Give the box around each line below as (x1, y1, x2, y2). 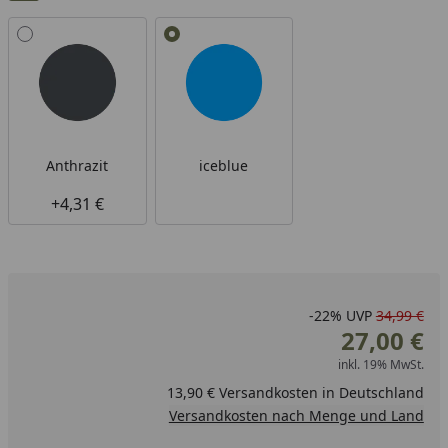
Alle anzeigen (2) (7, 17, 130, 40)
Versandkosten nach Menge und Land (168, 405, 424, 425)
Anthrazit (46, 155, 109, 175)
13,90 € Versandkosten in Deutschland (166, 382, 424, 402)
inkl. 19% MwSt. (337, 355, 424, 373)
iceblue (199, 155, 249, 175)
